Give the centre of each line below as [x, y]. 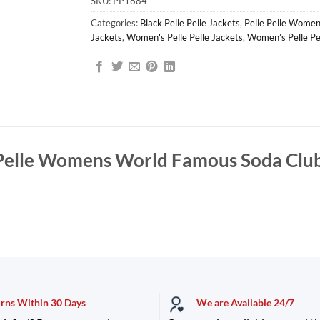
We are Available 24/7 [245, 303]
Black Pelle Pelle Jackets [190, 22]
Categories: [115, 22]
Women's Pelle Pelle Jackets [185, 37]
